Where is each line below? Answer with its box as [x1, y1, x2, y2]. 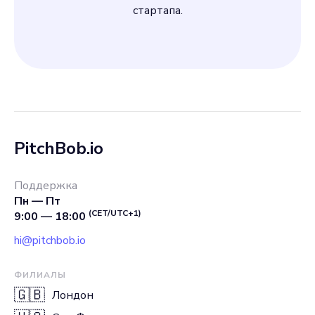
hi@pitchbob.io [14, 233, 86, 248]
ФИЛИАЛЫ [14, 269, 66, 281]
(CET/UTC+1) [89, 207, 141, 219]
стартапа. [132, 3, 183, 18]
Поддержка [14, 178, 77, 193]
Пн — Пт [14, 193, 60, 209]
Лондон [52, 288, 94, 303]
